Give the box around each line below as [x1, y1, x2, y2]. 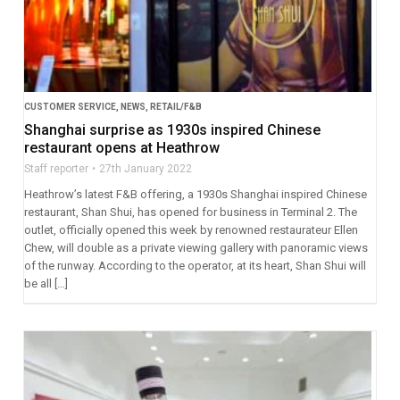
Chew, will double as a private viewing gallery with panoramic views [23, 240, 368, 254]
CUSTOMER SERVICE [23, 101, 116, 112]
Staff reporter [23, 162, 88, 175]
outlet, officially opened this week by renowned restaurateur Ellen [23, 222, 358, 237]
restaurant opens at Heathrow [23, 138, 220, 156]
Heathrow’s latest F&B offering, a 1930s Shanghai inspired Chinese [23, 187, 367, 201]
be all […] [23, 276, 68, 290]
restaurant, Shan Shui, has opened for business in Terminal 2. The [23, 204, 357, 219]
